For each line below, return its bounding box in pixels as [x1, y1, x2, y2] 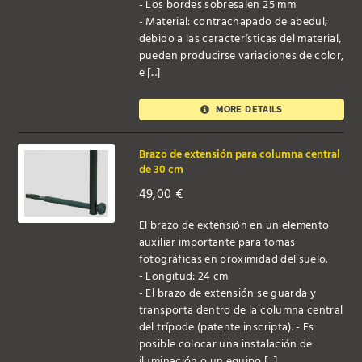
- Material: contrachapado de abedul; [138, 13, 328, 32]
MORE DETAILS [213, 103, 283, 116]
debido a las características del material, [138, 30, 342, 49]
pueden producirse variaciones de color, [138, 47, 344, 66]
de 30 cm [138, 160, 183, 179]
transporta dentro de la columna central [138, 301, 343, 320]
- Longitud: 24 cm [138, 267, 229, 286]
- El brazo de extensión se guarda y [138, 284, 317, 303]
